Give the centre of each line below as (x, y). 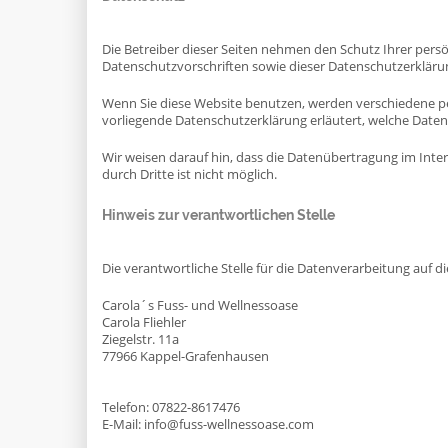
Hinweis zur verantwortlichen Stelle (218, 215)
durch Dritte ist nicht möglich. (189, 174)
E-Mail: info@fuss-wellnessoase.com (208, 424)
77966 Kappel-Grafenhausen (185, 356)
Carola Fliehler (144, 322)
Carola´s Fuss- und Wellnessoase (200, 305)
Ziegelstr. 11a (140, 339)
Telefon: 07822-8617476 (171, 407)
